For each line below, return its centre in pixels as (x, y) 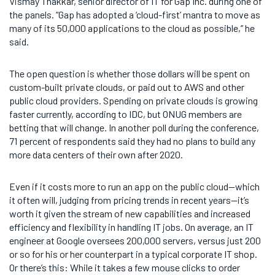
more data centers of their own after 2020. (96, 154)
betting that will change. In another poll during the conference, (134, 127)
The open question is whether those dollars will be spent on (130, 73)
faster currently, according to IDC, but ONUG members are (126, 114)
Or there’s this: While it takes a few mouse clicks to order (125, 267)
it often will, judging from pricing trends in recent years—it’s (129, 200)
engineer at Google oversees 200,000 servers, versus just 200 (135, 240)
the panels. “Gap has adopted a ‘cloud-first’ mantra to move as (135, 14)
